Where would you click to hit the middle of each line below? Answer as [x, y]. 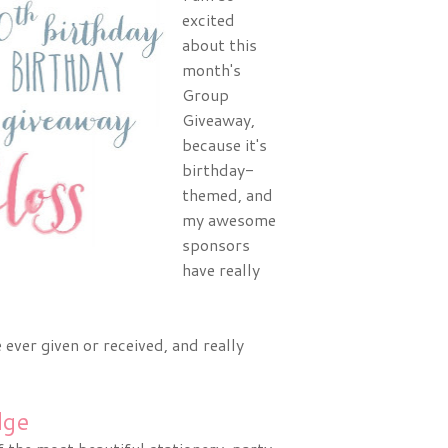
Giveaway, [218, 119]
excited [208, 19]
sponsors [216, 244]
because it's [224, 144]
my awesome [229, 219]
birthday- [218, 169]
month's [211, 69]
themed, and [227, 194]
